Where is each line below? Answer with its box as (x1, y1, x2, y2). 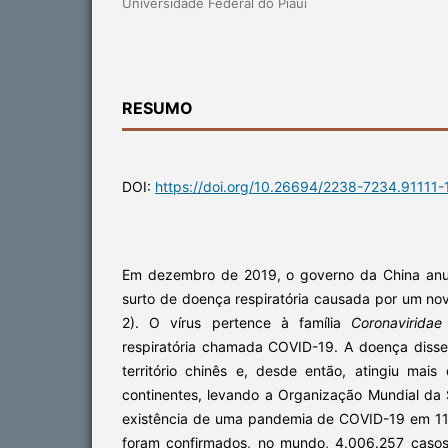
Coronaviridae (351, 313, 443, 331)
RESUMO (122, 97, 193, 118)
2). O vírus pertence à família (122, 313, 352, 331)
